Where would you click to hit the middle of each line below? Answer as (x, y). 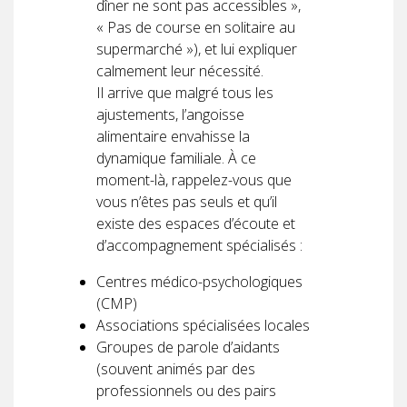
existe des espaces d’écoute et (196, 223)
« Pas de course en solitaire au (196, 27)
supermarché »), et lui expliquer (197, 49)
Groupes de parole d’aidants (188, 347)
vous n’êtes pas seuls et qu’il (187, 201)
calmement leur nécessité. (180, 70)
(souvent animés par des (176, 368)
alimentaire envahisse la (173, 136)
